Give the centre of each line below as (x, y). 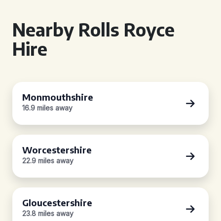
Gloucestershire (57, 203)
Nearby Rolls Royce (93, 29)
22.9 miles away (48, 161)
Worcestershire (57, 150)
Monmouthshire (58, 97)
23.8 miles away (48, 213)
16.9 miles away (47, 108)
